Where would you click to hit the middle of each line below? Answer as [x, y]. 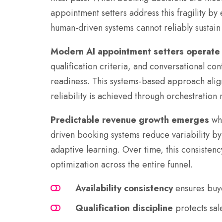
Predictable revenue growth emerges [130, 120]
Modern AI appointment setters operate [135, 52]
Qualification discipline [124, 208]
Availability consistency [124, 189]
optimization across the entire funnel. [122, 165]
